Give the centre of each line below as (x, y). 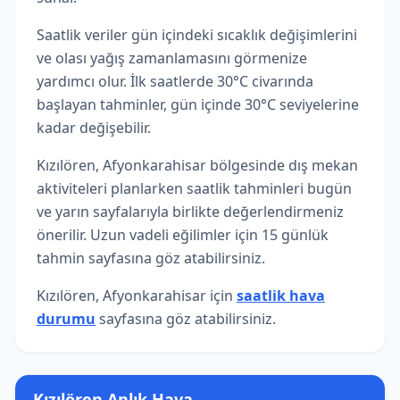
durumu (66, 319)
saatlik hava (281, 296)
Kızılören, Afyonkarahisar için (137, 296)
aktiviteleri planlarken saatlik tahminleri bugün (194, 188)
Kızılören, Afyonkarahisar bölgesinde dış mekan (197, 165)
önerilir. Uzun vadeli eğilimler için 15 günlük (183, 235)
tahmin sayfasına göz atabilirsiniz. (151, 258)
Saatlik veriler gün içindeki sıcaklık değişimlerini (197, 35)
